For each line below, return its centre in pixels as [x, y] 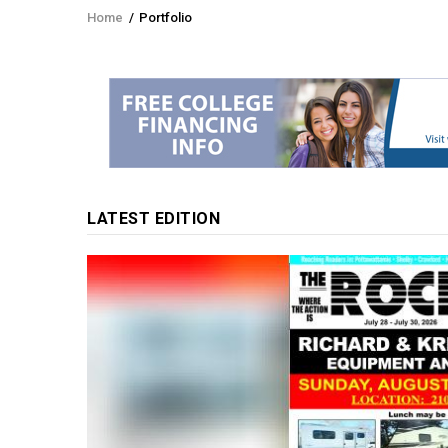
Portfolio [165, 17]
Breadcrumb [153, 31]
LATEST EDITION [153, 218]
